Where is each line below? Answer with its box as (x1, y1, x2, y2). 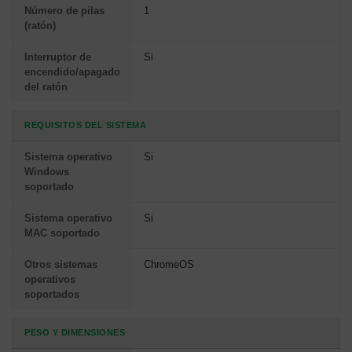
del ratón (24, 80, 68, 93)
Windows (24, 165, 69, 178)
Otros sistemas (24, 258, 97, 270)
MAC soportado (24, 226, 100, 239)
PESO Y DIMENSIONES (24, 327, 125, 337)
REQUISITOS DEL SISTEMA (24, 119, 146, 130)
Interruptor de (24, 50, 91, 63)
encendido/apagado (24, 65, 120, 78)
